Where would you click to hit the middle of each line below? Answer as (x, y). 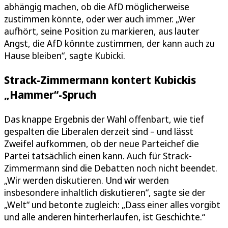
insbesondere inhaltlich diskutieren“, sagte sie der (105, 192)
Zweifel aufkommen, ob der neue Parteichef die (102, 143)
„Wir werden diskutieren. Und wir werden (87, 180)
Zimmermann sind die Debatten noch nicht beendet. (111, 168)
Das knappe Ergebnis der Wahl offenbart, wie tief (104, 119)
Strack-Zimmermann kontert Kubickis (100, 80)
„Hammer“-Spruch (50, 95)
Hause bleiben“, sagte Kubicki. (65, 56)
